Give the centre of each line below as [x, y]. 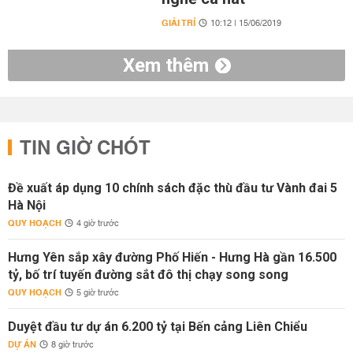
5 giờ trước [98, 293]
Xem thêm [165, 65]
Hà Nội [27, 205]
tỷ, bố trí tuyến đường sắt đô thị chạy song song [148, 275]
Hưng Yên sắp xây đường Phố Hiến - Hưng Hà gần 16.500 [172, 257]
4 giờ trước [98, 224]
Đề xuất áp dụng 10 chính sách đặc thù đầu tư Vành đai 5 [173, 188]
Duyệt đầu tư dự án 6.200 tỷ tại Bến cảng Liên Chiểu [158, 327]
